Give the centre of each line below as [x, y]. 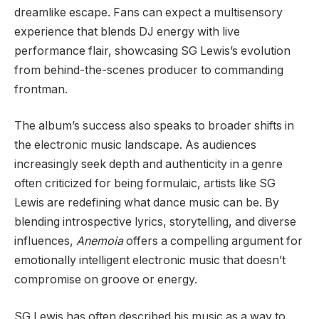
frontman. [41, 89]
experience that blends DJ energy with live [127, 31]
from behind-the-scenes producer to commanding [149, 70]
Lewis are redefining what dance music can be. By [147, 203]
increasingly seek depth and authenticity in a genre [148, 164]
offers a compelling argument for [213, 241]
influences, [45, 241]
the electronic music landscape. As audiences [135, 145]
